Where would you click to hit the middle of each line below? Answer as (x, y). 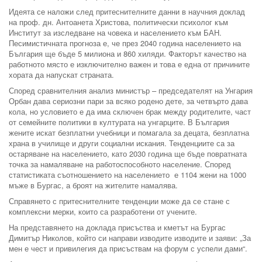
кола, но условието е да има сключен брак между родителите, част (130, 111)
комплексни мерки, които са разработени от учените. (103, 211)
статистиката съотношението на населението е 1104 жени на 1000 (127, 174)
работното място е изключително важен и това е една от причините (129, 64)
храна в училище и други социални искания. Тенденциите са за (122, 143)
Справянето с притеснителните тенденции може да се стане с (119, 201)
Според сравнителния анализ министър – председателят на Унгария (131, 90)
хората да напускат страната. (61, 74)
